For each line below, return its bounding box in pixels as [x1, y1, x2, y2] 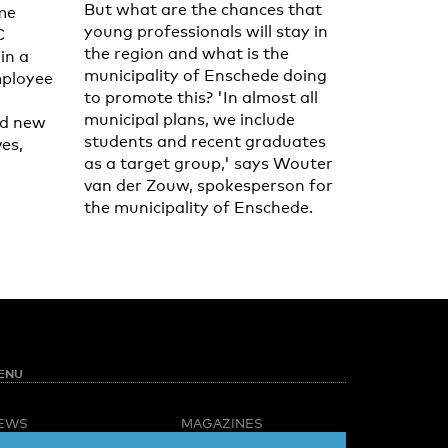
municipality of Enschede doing [83, 65, 327, 85]
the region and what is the [83, 43, 289, 63]
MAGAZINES [181, 414, 263, 431]
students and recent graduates [83, 131, 326, 151]
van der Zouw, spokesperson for [83, 175, 333, 195]
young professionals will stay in [83, 21, 328, 41]
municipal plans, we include [83, 109, 295, 129]
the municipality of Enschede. [83, 197, 313, 217]
